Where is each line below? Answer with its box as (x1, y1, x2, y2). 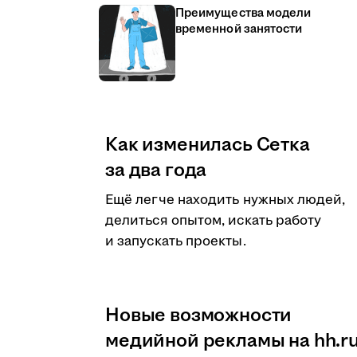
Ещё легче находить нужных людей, (105, 190, 346, 210)
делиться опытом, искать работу (105, 211, 322, 230)
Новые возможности (105, 302, 292, 329)
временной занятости (175, 21, 303, 37)
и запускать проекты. (105, 232, 246, 251)
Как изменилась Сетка (105, 131, 310, 159)
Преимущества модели (175, 5, 312, 22)
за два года (105, 157, 207, 184)
